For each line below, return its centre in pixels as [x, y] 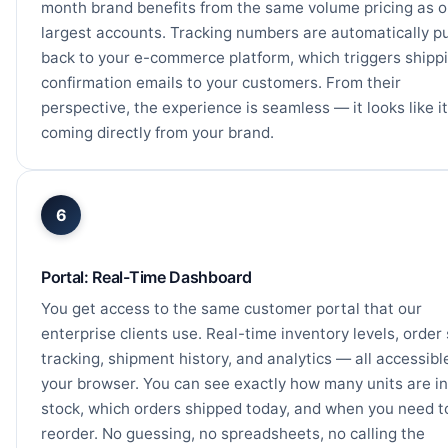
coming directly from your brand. [157, 132]
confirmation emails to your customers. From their [221, 82]
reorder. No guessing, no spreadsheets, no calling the [233, 434]
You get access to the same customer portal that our [231, 309]
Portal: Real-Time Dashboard [146, 276]
